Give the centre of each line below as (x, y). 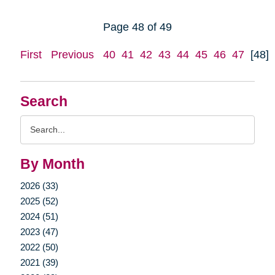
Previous (72, 54)
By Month (52, 164)
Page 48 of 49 (137, 27)
